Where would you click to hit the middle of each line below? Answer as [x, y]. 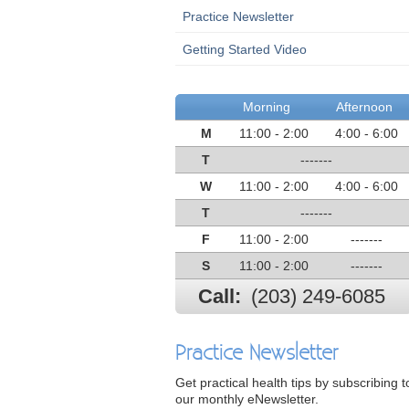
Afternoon [364, 107]
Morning [267, 107]
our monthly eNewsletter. [247, 399]
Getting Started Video [245, 49]
